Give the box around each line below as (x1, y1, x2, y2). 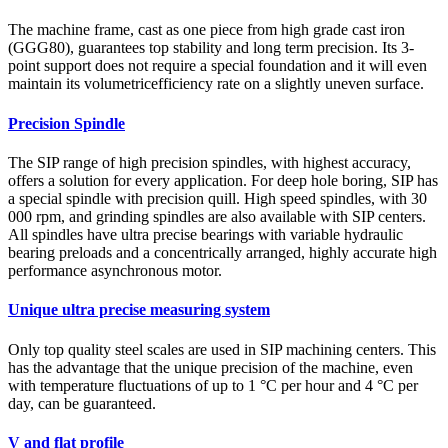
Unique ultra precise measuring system (8, 301, 270, 319)
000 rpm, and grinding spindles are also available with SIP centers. (8, 208, 426, 226)
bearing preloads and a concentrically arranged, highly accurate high (8, 244, 437, 262)
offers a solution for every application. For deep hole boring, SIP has (8, 172, 438, 190)
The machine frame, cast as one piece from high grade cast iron (8, 21, 405, 39)
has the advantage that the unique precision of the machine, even (8, 358, 413, 376)
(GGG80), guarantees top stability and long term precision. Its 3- (8, 39, 414, 57)
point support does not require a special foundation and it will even (8, 57, 427, 75)
